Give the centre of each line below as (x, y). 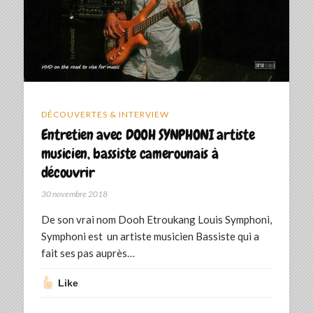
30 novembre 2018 (74, 194)
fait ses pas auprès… (88, 253)
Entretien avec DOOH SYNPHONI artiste (148, 134)
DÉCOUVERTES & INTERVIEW (105, 114)
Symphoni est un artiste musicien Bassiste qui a (150, 236)
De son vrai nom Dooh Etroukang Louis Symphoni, (156, 219)
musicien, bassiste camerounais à (130, 153)
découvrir (68, 172)
